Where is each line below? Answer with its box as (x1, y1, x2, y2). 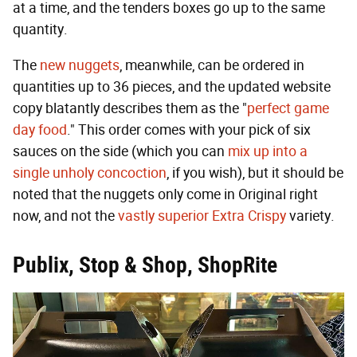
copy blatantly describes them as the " (13, 99, 247, 117)
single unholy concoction (13, 163, 167, 182)
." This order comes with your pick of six (67, 120, 311, 139)
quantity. (13, 20, 68, 38)
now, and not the (13, 206, 118, 225)
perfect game (247, 99, 329, 117)
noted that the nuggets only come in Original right (13, 185, 318, 203)
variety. (286, 206, 335, 225)
